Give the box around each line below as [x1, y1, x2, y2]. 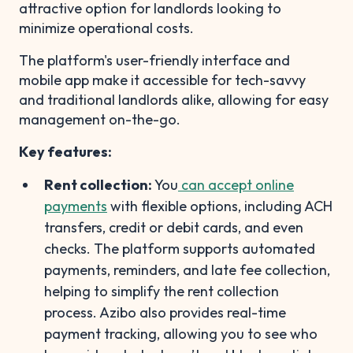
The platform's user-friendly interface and [19, 50, 290, 69]
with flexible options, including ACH [107, 196, 333, 215]
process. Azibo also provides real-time [44, 303, 286, 321]
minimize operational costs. [19, 18, 194, 37]
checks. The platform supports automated [44, 239, 315, 258]
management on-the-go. [19, 110, 180, 128]
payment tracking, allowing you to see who [44, 324, 318, 343]
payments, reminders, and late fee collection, [44, 260, 330, 279]
